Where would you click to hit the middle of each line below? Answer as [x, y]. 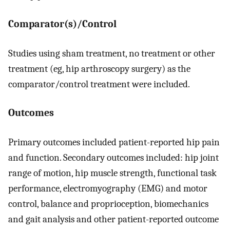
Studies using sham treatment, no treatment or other [112, 53]
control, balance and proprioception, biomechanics [108, 204]
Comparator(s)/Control [62, 24]
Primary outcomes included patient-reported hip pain [114, 142]
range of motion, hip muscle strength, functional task [112, 173]
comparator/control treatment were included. [99, 84]
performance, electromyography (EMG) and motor [108, 188]
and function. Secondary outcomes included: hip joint [113, 157]
